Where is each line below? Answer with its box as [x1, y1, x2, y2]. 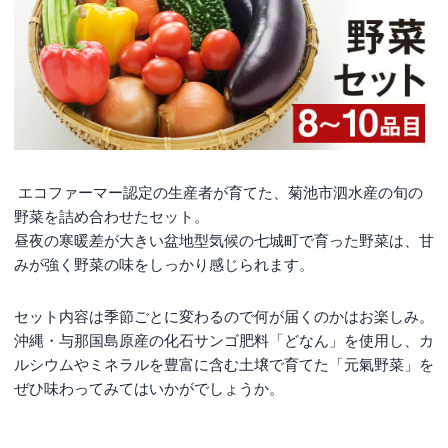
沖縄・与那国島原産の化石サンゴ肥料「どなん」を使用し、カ [14, 332, 434, 350]
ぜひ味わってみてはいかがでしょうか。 [14, 380, 284, 398]
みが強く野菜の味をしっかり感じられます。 [14, 256, 314, 274]
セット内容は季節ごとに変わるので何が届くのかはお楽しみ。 [14, 308, 434, 326]
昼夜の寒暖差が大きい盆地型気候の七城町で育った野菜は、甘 [14, 232, 434, 250]
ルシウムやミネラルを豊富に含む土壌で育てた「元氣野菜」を [14, 356, 434, 374]
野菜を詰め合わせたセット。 [14, 208, 209, 226]
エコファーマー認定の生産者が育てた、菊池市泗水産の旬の [14, 184, 423, 202]
